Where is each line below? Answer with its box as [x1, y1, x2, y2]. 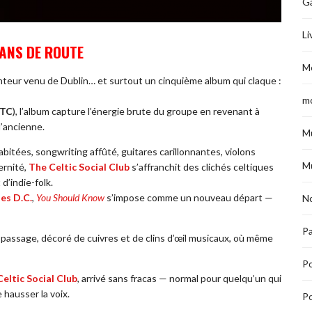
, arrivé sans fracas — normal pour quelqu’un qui [77, 272, 281, 285]
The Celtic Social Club [29, 161, 130, 173]
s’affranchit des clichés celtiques [130, 161, 274, 173]
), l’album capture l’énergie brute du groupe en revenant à [13, 105, 260, 118]
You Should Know [36, 192, 104, 204]
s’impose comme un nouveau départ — [104, 192, 273, 204]
